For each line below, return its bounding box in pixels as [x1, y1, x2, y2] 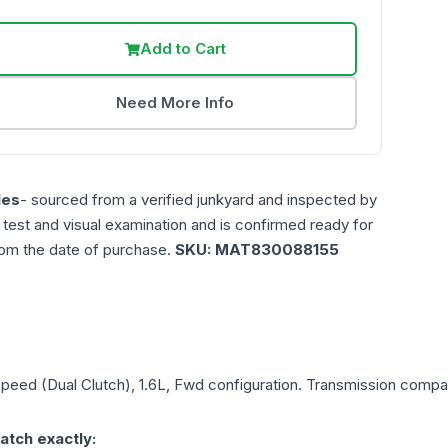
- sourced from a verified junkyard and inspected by [20, 190, 377, 210]
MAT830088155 [215, 240, 339, 260]
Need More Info [116, 93, 235, 113]
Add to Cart [139, 39, 226, 59]
